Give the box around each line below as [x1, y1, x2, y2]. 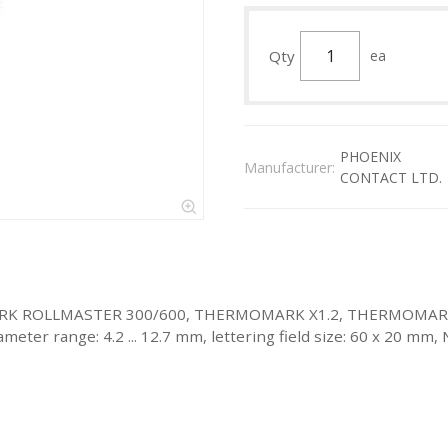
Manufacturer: [244, 157, 335, 177]
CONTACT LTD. [340, 168, 442, 187]
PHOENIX [340, 147, 401, 166]
